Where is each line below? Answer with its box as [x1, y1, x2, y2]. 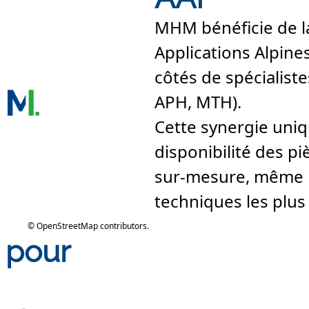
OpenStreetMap [37, 220, 98, 232]
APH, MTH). [154, 90, 241, 113]
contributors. [98, 220, 149, 232]
